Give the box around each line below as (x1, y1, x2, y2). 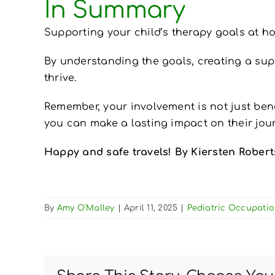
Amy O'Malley (56, 203, 115, 212)
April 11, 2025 (123, 203, 178, 212)
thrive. (44, 72, 77, 83)
